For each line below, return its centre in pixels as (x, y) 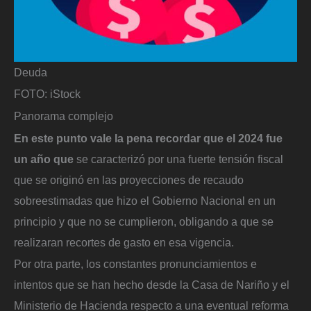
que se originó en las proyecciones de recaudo (129, 179)
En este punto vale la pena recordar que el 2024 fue (148, 138)
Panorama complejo (64, 116)
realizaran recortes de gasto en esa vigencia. (124, 242)
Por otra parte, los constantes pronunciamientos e (135, 264)
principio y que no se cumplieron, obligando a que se (144, 221)
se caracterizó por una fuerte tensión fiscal (178, 159)
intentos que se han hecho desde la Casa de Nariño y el (152, 285)
